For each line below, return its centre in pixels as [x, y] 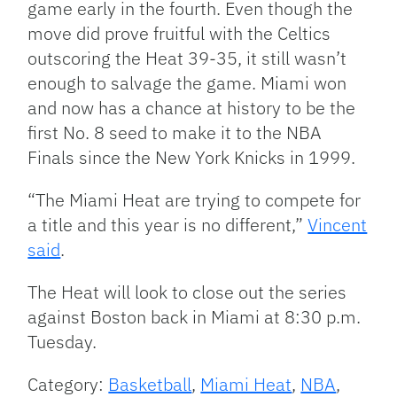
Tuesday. [62, 342]
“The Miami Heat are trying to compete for [195, 200]
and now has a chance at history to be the [192, 108]
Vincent [338, 225]
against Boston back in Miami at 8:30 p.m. [195, 317]
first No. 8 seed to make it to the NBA [175, 133]
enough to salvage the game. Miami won [187, 83]
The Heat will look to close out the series [187, 292]
